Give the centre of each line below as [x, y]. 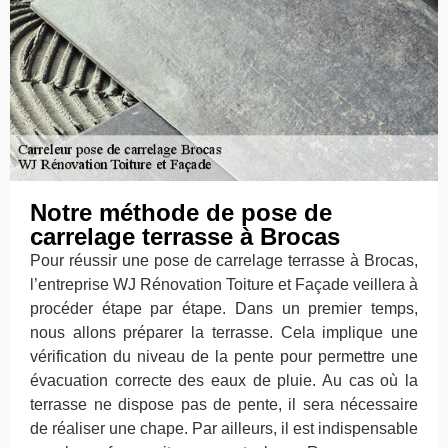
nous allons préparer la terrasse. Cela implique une [224, 332]
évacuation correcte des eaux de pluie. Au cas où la [224, 380]
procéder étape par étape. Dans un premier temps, [224, 308]
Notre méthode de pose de [181, 212]
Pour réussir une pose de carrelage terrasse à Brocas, [224, 260]
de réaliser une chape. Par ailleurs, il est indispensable [224, 428]
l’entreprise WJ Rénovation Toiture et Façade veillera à [224, 284]
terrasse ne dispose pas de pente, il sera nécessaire [224, 404]
